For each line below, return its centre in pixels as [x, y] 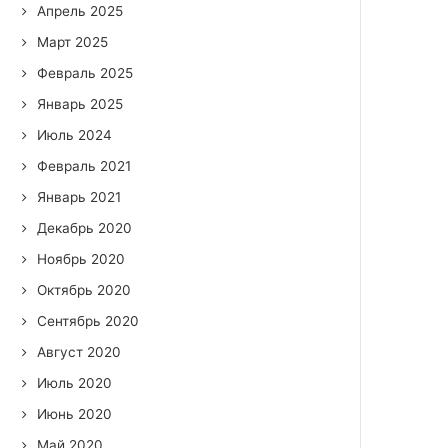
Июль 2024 [75, 135]
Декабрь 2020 [85, 228]
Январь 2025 [80, 104]
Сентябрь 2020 [88, 321]
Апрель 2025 [80, 11]
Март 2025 [73, 42]
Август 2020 [79, 352]
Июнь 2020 [75, 414]
